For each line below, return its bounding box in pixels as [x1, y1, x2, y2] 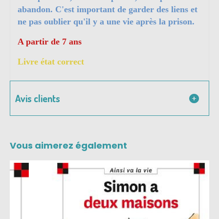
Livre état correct [18, 57, 84, 67]
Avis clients [15, 92, 60, 105]
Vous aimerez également [10, 139, 127, 152]
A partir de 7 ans [18, 37, 82, 47]
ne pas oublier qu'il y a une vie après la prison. [18, 17, 195, 27]
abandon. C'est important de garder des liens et [18, 4, 197, 15]
